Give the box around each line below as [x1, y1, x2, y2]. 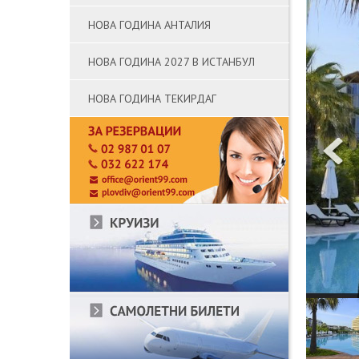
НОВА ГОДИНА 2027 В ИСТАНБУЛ [88, 54, 255, 69]
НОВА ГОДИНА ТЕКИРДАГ [88, 91, 216, 106]
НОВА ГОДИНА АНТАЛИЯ [88, 18, 211, 32]
